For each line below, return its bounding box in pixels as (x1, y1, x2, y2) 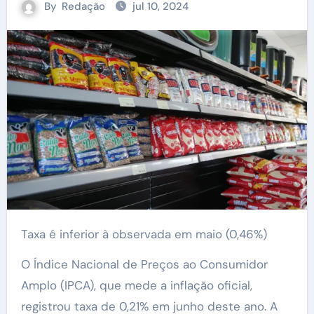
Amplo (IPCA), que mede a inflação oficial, (20, 278, 252, 294)
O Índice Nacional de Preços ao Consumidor (20, 257, 268, 273)
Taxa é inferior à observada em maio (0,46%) (27, 226, 267, 243)
